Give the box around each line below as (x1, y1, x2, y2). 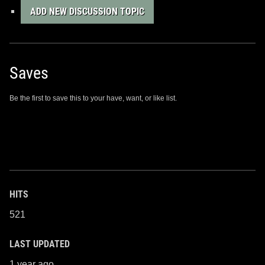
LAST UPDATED (9, 238, 70, 250)
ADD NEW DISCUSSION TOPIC (30, 5, 145, 17)
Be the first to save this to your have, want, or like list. (9, 93, 177, 102)
